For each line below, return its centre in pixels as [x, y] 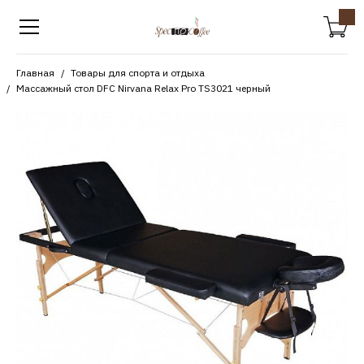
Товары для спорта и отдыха [138, 73]
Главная [35, 73]
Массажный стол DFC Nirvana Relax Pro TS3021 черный [143, 88]
